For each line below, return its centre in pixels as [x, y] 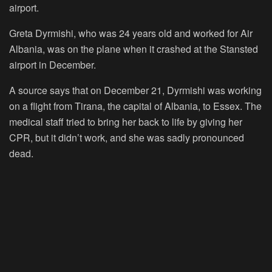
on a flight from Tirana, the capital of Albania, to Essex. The [135, 106]
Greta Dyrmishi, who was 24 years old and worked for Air [131, 33]
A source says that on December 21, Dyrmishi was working [135, 90]
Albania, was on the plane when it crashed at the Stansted [134, 49]
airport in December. [53, 65]
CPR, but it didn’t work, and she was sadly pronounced [127, 138]
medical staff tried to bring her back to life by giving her [126, 122]
